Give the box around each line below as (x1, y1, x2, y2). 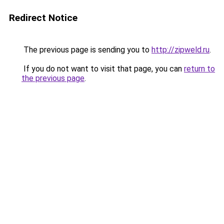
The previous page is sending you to (21, 45, 151, 54)
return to (184, 64, 215, 73)
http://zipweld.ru (151, 45, 209, 54)
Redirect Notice (9, 12, 77, 23)
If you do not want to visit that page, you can (21, 64, 184, 73)
